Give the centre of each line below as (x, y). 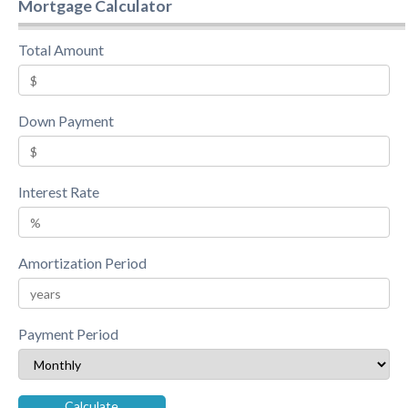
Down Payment (66, 121)
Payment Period (68, 334)
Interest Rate (58, 192)
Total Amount (61, 50)
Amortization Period (82, 263)
